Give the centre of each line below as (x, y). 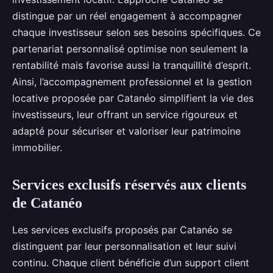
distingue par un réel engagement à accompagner (127, 16)
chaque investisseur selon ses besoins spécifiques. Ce (136, 32)
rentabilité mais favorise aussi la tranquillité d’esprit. (132, 65)
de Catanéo (47, 203)
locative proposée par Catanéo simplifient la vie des (133, 98)
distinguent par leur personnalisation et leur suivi (124, 246)
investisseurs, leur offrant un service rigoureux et (125, 115)
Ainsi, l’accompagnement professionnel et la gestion (132, 82)
